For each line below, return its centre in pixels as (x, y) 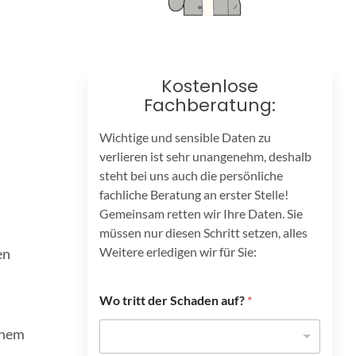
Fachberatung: (209, 105)
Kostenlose (209, 86)
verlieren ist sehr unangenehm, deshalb (205, 156)
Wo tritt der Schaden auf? (173, 300)
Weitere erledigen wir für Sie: (178, 252)
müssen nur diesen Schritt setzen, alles (203, 232)
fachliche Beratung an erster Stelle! (193, 194)
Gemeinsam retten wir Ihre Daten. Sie (201, 213)
